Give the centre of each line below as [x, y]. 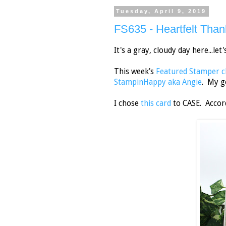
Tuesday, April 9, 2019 [161, 11]
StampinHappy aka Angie [158, 82]
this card [157, 104]
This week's [135, 72]
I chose [127, 104]
